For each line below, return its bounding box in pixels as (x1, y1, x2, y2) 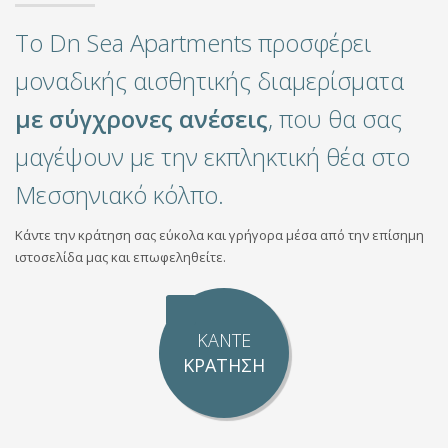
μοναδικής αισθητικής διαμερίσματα (15, 63, 404, 97)
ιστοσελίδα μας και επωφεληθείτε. (15, 247, 226, 266)
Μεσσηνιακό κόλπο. (15, 177, 224, 211)
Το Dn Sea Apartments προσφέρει (15, 25, 371, 59)
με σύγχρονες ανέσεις (15, 101, 268, 135)
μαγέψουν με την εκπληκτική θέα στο (15, 139, 410, 173)
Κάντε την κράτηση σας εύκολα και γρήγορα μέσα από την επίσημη (15, 225, 424, 244)
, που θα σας (268, 101, 402, 135)
